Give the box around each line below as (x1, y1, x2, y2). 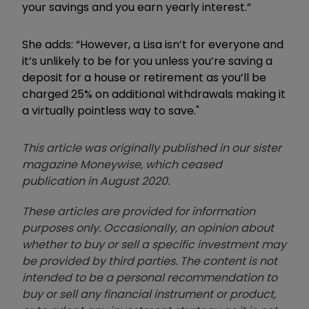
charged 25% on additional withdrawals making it (22, 86, 286, 103)
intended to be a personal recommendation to (22, 270, 277, 286)
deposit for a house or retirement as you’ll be (22, 70, 266, 86)
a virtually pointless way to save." (22, 103, 199, 119)
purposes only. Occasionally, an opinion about (22, 220, 274, 237)
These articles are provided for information (22, 203, 255, 220)
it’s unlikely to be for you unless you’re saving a (22, 53, 272, 70)
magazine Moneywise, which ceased (22, 157, 222, 173)
